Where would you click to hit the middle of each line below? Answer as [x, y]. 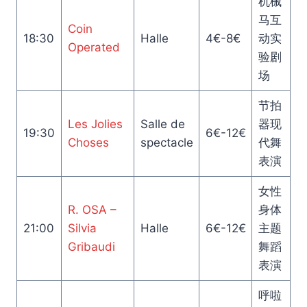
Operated [94, 47]
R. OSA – [92, 210]
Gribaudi [91, 247]
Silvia [82, 228]
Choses [88, 143]
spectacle [167, 143]
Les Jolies [95, 124]
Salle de [162, 124]
